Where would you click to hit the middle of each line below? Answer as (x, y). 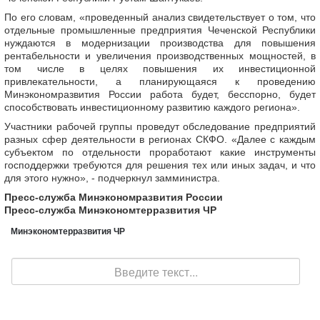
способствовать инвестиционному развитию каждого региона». (152, 107)
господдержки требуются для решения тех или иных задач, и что (160, 165)
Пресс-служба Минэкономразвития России (114, 197)
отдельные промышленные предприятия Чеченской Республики (160, 30)
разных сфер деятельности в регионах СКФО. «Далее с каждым (160, 140)
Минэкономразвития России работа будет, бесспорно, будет (160, 95)
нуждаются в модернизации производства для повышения (160, 43)
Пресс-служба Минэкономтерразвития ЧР (110, 210)
